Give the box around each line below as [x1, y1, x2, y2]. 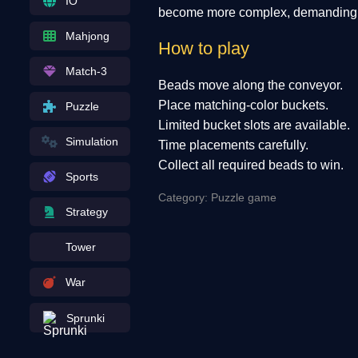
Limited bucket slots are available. [157, 117, 350, 132]
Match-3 [65, 65, 107, 78]
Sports [65, 170, 98, 183]
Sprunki [66, 311, 105, 324]
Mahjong [65, 30, 109, 42]
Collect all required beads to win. [157, 157, 344, 172]
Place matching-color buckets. [157, 97, 328, 112]
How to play [157, 38, 249, 58]
